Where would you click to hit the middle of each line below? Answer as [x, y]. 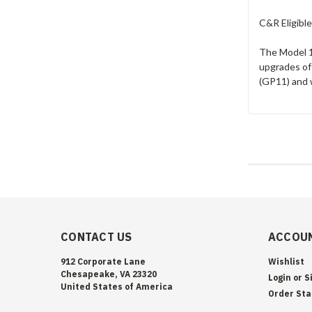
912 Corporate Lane [103, 261]
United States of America [117, 286]
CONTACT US [96, 236]
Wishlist [286, 261]
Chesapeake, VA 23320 [109, 274]
